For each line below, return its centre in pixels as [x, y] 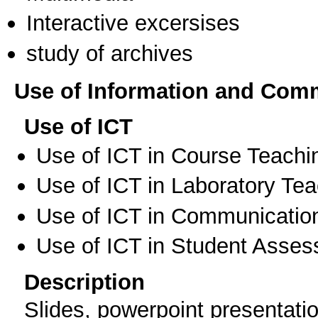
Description [84, 282]
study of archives [110, 53]
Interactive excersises [133, 23]
